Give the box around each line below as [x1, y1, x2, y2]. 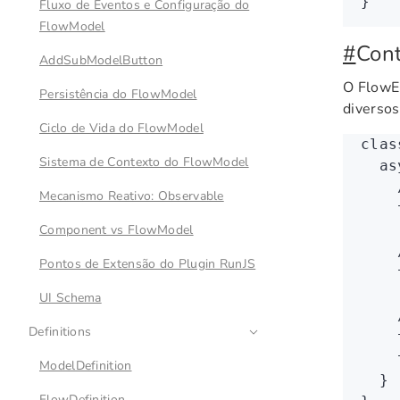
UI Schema [39, 289, 102, 306]
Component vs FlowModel [39, 221, 194, 238]
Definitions [29, 323, 92, 340]
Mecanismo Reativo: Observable [39, 187, 224, 204]
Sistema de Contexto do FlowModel [39, 154, 249, 171]
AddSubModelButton [39, 52, 163, 69]
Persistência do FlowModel [39, 86, 197, 103]
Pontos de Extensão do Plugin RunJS [39, 255, 256, 272]
